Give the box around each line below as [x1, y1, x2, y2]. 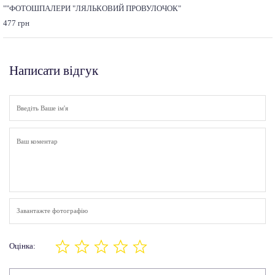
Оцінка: [9, 241, 36, 250]
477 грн [2, 19, 29, 28]
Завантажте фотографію [16, 207, 88, 215]
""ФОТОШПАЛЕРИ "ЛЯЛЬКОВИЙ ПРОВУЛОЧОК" [2, 4, 181, 14]
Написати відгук [9, 63, 98, 79]
